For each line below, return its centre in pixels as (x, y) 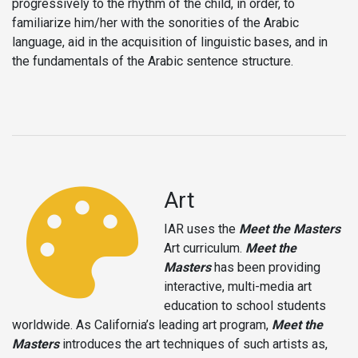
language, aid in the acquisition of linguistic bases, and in (170, 42)
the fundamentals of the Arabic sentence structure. (153, 61)
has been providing (266, 267)
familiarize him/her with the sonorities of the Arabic (155, 22)
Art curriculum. (205, 248)
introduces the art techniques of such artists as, (193, 344)
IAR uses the (201, 229)
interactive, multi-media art (238, 286)
